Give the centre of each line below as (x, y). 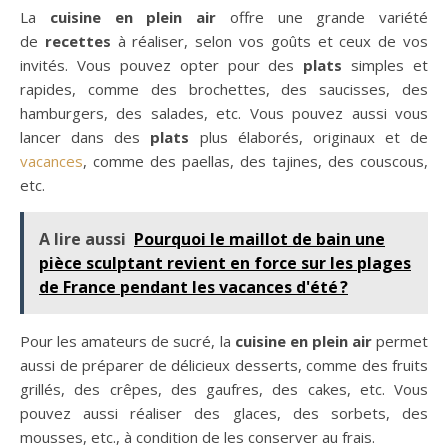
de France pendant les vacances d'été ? (193, 287)
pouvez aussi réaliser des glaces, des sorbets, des (224, 413)
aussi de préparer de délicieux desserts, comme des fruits (224, 365)
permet (400, 341)
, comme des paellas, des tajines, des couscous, (255, 161)
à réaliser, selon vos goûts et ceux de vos (269, 41)
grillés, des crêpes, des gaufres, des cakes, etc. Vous (224, 389)
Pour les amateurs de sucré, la (127, 341)
